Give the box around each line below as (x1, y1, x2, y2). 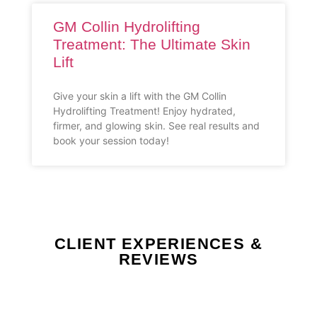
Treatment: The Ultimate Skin (53, 35, 250, 52)
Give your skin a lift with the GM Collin (53, 89, 226, 102)
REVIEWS (118, 250, 199, 268)
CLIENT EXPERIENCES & (54, 234, 263, 253)
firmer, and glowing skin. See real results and (53, 119, 260, 132)
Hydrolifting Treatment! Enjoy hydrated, (53, 104, 236, 117)
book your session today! (53, 134, 169, 146)
